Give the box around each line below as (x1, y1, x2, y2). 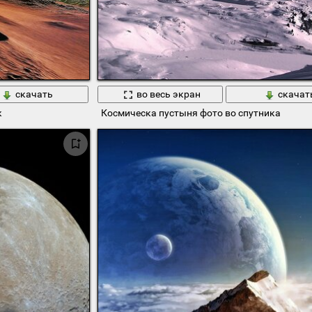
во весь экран (136, 88, 201, 100)
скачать (15, 88, 53, 100)
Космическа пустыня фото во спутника (100, 107, 281, 118)
